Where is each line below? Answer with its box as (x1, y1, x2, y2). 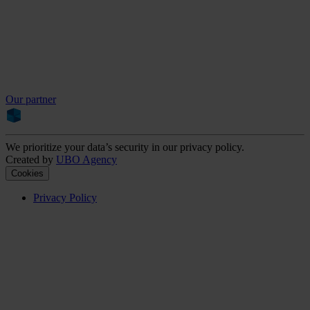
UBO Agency (56, 153, 117, 165)
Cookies (11, 167, 44, 179)
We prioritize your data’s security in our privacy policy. (6, 140, 244, 153)
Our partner (6, 93, 56, 105)
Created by (6, 153, 53, 165)
